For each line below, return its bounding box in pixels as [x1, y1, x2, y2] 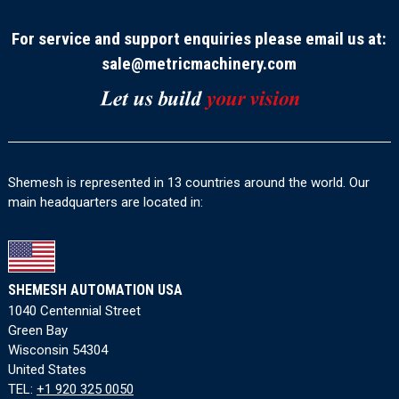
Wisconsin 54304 [7, 342, 108, 359]
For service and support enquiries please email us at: [12, 28, 387, 49]
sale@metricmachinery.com [102, 53, 297, 74]
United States [7, 362, 86, 379]
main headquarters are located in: [7, 194, 203, 211]
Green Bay [7, 322, 68, 339]
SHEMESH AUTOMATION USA [7, 281, 183, 299]
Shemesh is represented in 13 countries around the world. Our [7, 175, 370, 191]
